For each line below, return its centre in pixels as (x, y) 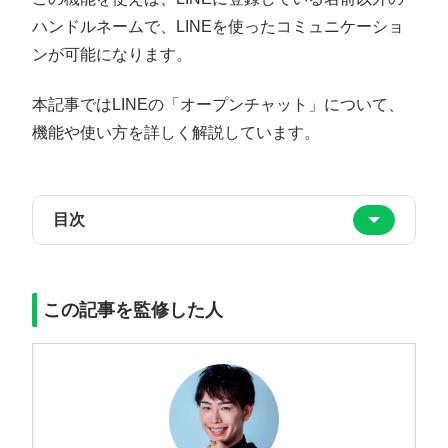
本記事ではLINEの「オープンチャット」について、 (218, 105)
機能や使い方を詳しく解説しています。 (176, 133)
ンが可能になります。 (112, 54)
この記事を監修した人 (133, 310)
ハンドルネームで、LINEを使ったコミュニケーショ (218, 26)
